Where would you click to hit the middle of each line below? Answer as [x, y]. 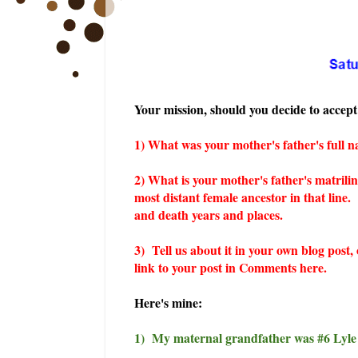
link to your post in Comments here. [231, 267]
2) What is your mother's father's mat [235, 179]
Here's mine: [168, 302]
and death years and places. [209, 214]
